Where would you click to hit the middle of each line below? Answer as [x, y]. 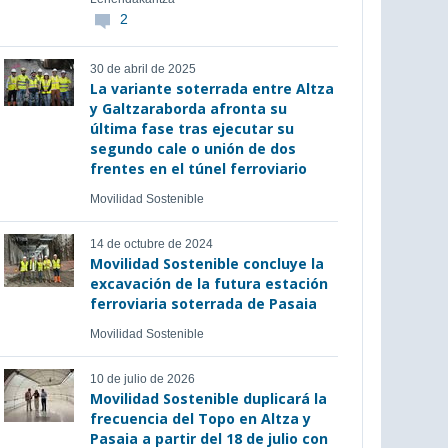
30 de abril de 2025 [142, 69]
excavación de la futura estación [208, 283]
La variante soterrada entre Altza [211, 88]
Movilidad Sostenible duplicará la [208, 398]
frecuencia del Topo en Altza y [200, 418]
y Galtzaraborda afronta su [188, 108]
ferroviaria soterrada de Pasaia [203, 303]
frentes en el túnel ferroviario [198, 168]
